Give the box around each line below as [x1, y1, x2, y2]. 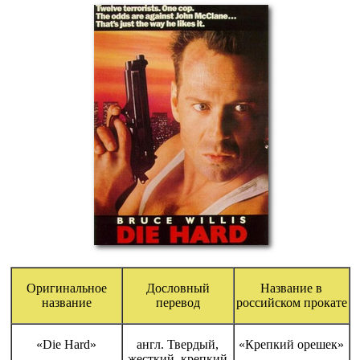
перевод [155, 295, 200, 309]
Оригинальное [26, 280, 107, 295]
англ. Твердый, [137, 337, 219, 351]
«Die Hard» [36, 337, 96, 351]
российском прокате [235, 295, 347, 309]
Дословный [145, 280, 210, 295]
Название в [260, 280, 322, 295]
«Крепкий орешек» [239, 337, 344, 351]
